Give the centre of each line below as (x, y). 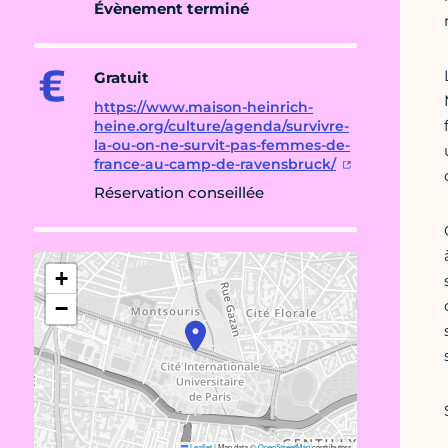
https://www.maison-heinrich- (203, 107)
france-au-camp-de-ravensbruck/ (215, 164)
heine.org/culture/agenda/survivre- (221, 126)
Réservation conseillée (179, 193)
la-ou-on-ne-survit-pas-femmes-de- (222, 145)
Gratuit (121, 78)
